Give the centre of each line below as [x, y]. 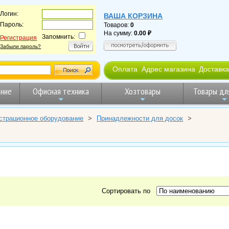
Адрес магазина [168, 69]
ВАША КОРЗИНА [133, 16]
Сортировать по [128, 191]
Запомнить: [60, 37]
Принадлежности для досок [140, 118]
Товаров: [117, 25]
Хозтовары [142, 91]
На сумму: [119, 33]
